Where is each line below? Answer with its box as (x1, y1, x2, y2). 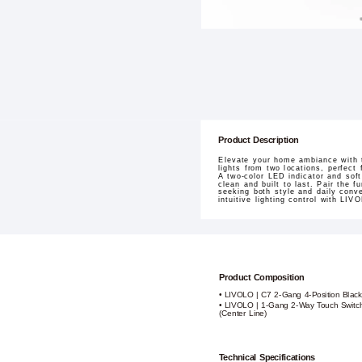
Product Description (218, 135, 299, 145)
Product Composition (218, 271, 305, 282)
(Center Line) (218, 308, 267, 318)
